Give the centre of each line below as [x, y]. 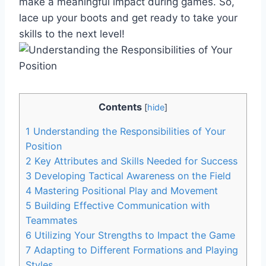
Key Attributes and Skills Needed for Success [134, 161]
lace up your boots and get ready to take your [128, 18]
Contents [120, 107]
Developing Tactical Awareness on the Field [131, 175]
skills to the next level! [72, 34]
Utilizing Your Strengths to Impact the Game [133, 235]
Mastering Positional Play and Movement [125, 190]
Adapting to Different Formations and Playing [134, 250]
